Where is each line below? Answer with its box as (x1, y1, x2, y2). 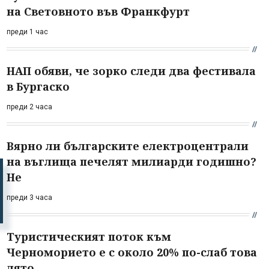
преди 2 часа (7, 102, 52, 111)
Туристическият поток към (7, 229, 171, 244)
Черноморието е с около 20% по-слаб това (7, 244, 257, 259)
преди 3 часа (7, 193, 52, 202)
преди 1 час (7, 27, 48, 36)
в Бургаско (7, 79, 70, 94)
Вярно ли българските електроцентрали (7, 138, 249, 153)
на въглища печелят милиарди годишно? (7, 154, 256, 169)
